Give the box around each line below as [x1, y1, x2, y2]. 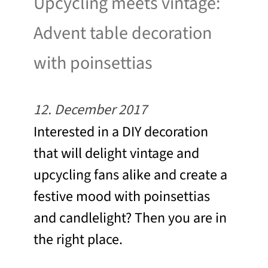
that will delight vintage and [33, 143, 199, 165]
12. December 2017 [33, 99, 147, 121]
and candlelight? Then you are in [33, 208, 227, 229]
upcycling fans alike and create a [33, 165, 227, 186]
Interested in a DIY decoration [33, 121, 208, 143]
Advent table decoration [33, 20, 212, 47]
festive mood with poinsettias [33, 186, 210, 208]
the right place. [33, 229, 123, 251]
